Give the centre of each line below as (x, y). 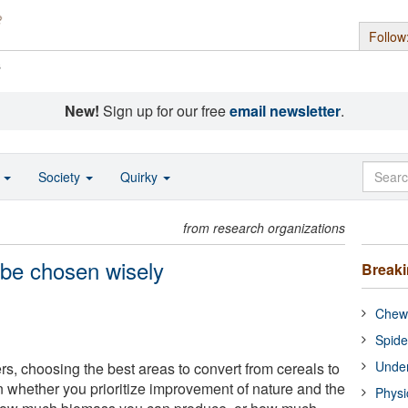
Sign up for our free (164, 111)
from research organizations (265, 228)
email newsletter (285, 111)
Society (61, 177)
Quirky (141, 177)
